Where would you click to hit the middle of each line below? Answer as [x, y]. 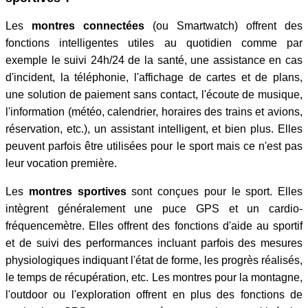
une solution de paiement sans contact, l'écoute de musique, [154, 95]
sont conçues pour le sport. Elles [214, 192]
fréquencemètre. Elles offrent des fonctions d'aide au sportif [154, 226]
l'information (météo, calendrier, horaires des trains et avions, [154, 112]
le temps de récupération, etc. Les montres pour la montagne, [154, 278]
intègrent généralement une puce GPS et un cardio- [154, 209]
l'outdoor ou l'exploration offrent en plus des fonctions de [154, 295]
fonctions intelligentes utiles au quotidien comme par [154, 43]
